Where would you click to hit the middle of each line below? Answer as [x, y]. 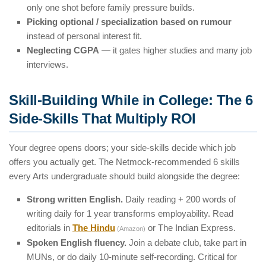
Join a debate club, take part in [186, 243]
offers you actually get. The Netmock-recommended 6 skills [124, 162]
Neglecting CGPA [63, 50]
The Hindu [94, 228]
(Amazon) [131, 229]
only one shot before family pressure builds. [111, 8]
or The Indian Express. [191, 228]
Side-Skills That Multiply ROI [102, 119]
